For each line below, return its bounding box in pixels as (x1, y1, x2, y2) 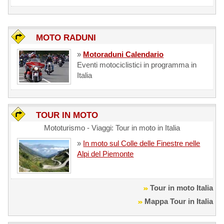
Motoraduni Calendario (83, 49, 164, 58)
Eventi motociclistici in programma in (77, 60, 197, 69)
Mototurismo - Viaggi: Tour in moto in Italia (43, 123, 180, 132)
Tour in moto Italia (149, 183, 213, 192)
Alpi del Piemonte (77, 149, 134, 158)
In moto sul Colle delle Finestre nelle (83, 139, 200, 148)
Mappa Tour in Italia (144, 197, 213, 206)
